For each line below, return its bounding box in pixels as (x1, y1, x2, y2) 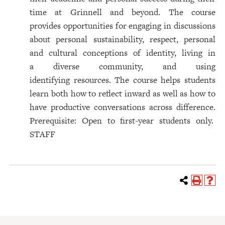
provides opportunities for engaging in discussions (30, 20, 215, 32)
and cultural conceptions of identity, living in (30, 47, 215, 59)
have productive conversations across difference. (30, 101, 215, 113)
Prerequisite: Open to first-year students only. (30, 115, 215, 127)
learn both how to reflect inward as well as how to (30, 87, 215, 99)
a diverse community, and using (30, 60, 215, 72)
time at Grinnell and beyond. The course (30, 6, 215, 18)
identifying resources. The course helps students (30, 74, 215, 86)
